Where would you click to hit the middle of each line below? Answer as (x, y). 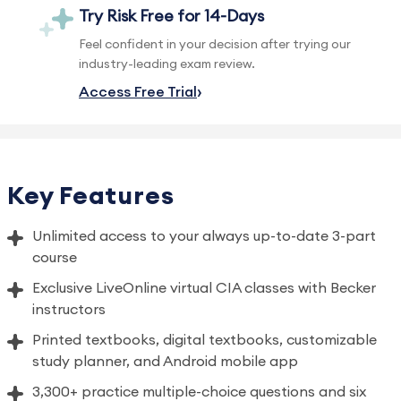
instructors (69, 310)
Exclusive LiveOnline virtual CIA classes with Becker (204, 288)
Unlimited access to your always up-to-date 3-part (204, 236)
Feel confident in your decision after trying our (214, 45)
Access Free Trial (137, 92)
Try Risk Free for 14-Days (171, 16)
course (55, 258)
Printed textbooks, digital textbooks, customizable (205, 340)
